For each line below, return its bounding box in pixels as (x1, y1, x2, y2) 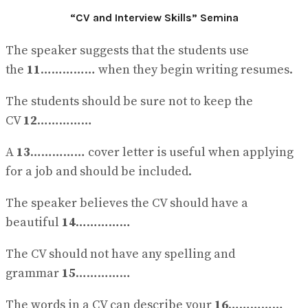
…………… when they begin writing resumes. (41, 61, 293, 78)
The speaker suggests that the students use (5, 42, 249, 58)
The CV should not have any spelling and (5, 245, 235, 262)
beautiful (5, 214, 62, 230)
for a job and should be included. (5, 163, 192, 179)
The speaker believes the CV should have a (5, 195, 248, 211)
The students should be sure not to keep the (5, 93, 253, 109)
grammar (5, 265, 62, 281)
